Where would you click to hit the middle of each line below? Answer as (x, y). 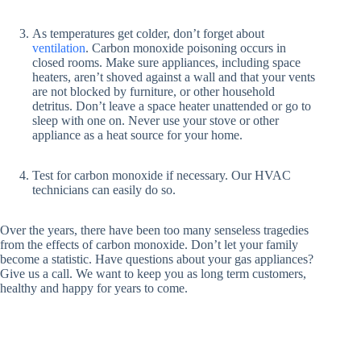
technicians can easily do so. (104, 190)
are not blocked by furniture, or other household (154, 91)
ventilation (59, 48)
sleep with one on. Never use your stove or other (156, 120)
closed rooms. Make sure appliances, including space (166, 62)
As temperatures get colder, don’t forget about (148, 33)
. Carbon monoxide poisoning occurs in (186, 48)
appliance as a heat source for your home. (137, 135)
